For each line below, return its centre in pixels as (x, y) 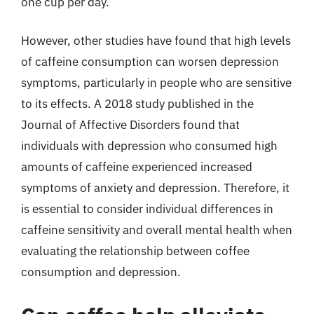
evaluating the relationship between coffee (135, 251)
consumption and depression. (101, 272)
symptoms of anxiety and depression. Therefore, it (155, 188)
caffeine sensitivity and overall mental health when (157, 230)
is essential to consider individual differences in (147, 209)
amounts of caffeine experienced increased (137, 167)
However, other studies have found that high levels (156, 41)
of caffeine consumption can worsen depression (150, 62)
